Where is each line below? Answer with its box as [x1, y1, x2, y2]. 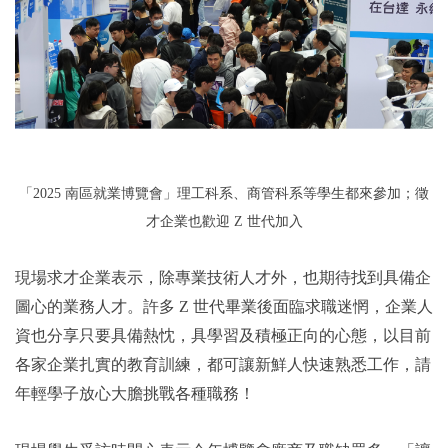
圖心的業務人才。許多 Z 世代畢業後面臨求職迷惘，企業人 [15, 297, 433, 315]
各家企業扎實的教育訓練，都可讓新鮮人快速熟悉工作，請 [15, 355, 431, 373]
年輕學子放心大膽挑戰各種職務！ [15, 384, 255, 402]
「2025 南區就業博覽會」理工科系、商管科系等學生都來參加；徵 [19, 185, 429, 201]
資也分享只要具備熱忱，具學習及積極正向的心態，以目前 [15, 326, 431, 344]
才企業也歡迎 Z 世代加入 [145, 213, 303, 229]
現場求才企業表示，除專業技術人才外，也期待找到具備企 [15, 268, 431, 286]
